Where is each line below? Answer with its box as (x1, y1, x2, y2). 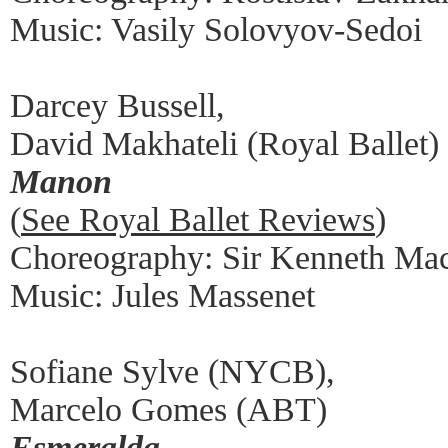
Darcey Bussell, (10, 86, 225, 124)
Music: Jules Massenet (10, 276, 315, 314)
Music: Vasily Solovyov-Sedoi (10, 10, 422, 48)
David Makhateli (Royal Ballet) (10, 124, 439, 162)
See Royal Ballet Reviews (21, 200, 375, 238)
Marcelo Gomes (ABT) (10, 390, 327, 428)
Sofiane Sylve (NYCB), (10, 352, 335, 390)
